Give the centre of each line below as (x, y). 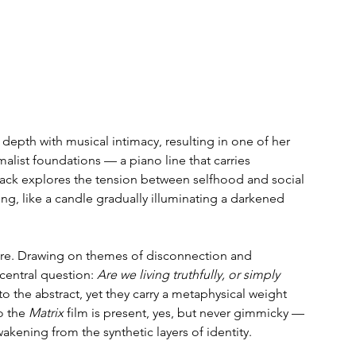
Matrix (46, 313)
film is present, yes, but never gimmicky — (186, 313)
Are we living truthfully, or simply (190, 275)
